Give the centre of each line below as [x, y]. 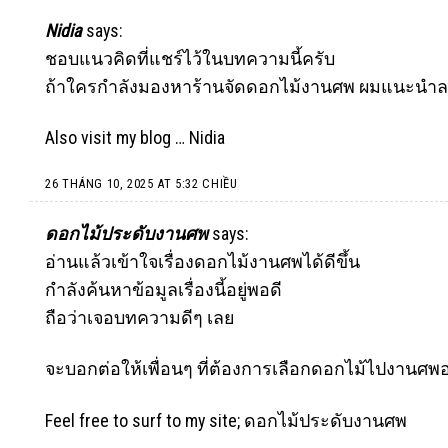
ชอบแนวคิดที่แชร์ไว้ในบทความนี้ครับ [190, 58]
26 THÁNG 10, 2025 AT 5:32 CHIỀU [141, 183]
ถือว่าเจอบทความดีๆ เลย [139, 318]
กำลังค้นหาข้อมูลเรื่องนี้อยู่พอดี [163, 290]
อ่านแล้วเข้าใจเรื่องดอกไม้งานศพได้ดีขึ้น [202, 262]
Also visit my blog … [117, 138]
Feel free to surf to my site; [144, 420]
